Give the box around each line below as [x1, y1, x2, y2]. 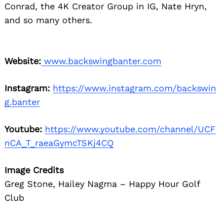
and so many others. [4, 14, 92, 25]
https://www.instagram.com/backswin [53, 82, 216, 93]
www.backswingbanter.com [41, 55, 161, 66]
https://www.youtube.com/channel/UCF [45, 123, 216, 134]
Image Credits [4, 164, 64, 175]
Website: [4, 55, 41, 66]
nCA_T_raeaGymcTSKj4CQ [4, 137, 113, 148]
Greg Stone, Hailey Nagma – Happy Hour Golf [4, 178, 200, 189]
